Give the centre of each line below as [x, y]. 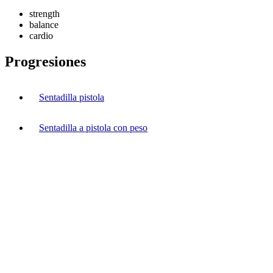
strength [44, 13]
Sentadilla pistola [72, 97]
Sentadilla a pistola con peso [93, 127]
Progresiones [45, 61]
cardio [41, 35]
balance [44, 24]
